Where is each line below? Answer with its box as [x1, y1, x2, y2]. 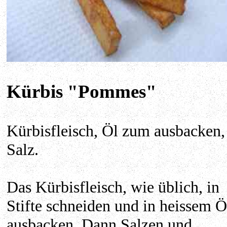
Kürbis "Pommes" [7, 81, 157, 102]
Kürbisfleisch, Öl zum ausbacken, [7, 121, 225, 140]
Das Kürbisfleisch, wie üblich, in [7, 177, 219, 196]
